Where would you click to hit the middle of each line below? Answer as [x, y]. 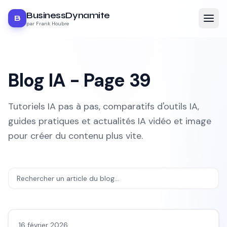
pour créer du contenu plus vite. [75, 136]
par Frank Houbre [48, 24]
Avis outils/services [50, 198]
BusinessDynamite [68, 15]
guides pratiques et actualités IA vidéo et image [110, 121]
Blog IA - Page [69, 80]
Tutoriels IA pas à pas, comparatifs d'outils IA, [104, 106]
